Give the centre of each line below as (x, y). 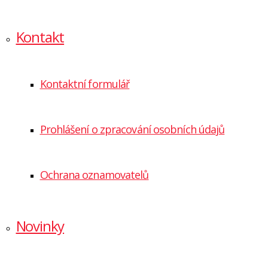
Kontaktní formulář (85, 84)
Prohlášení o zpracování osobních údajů (132, 129)
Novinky (40, 226)
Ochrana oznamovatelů (94, 175)
